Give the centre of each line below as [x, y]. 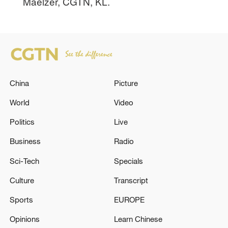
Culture [22, 180]
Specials [129, 161]
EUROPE [129, 200]
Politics [22, 122]
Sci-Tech [25, 161]
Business [25, 141]
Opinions [25, 219]
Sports [22, 200]
